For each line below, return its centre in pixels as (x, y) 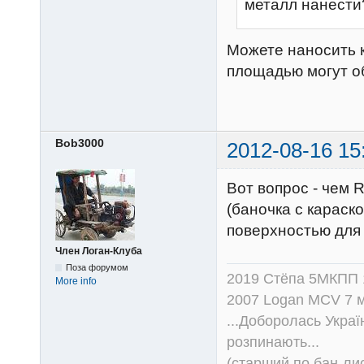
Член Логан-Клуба (99, 251)
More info (76, 282)
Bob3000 (80, 143)
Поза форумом (97, 268)
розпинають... (273, 342)
